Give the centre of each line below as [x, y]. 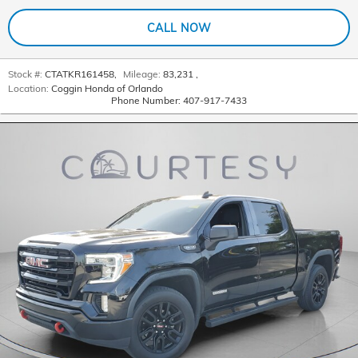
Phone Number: [146, 101]
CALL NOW [179, 27]
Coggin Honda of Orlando [107, 89]
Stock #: [25, 74]
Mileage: [142, 74]
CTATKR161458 [80, 74]
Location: [28, 89]
